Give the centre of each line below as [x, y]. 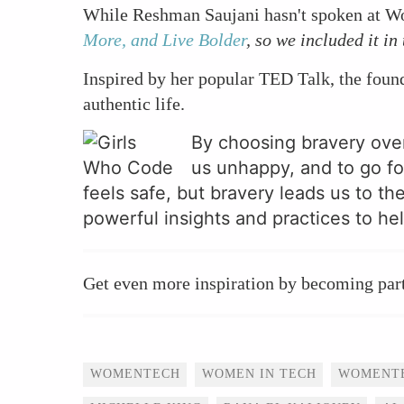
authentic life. [134, 104]
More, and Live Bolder [165, 40]
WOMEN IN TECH [259, 374]
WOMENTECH [135, 374]
